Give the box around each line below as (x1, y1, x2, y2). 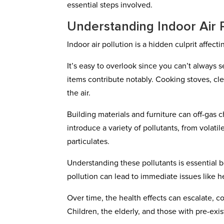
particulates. (67, 137, 110, 145)
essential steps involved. (67, 1, 153, 9)
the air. (67, 89, 91, 97)
